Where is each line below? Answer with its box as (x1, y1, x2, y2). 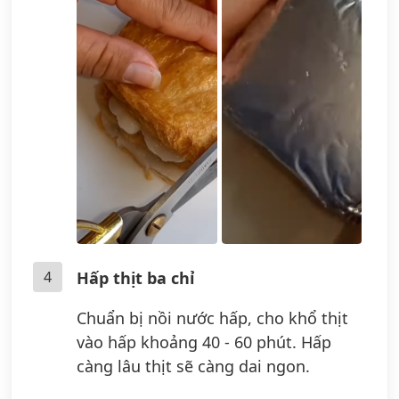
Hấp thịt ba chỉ (77, 266, 194, 289)
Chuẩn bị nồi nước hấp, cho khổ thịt (77, 306, 348, 329)
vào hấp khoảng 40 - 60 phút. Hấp (77, 330, 331, 353)
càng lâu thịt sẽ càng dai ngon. (77, 354, 310, 377)
